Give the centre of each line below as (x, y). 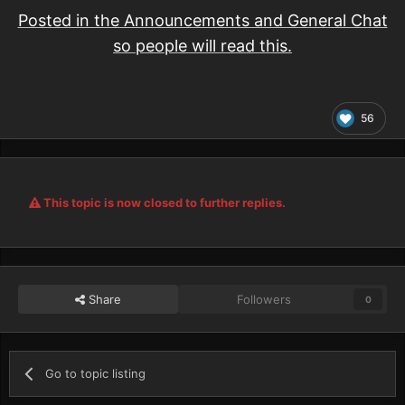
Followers (264, 299)
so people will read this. (202, 45)
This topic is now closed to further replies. (163, 202)
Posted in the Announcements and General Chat (202, 20)
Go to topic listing (96, 373)
